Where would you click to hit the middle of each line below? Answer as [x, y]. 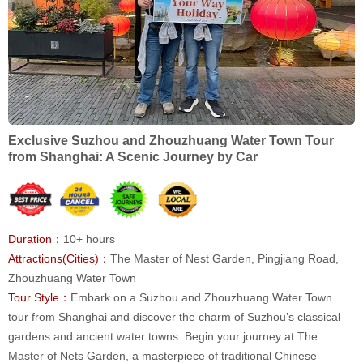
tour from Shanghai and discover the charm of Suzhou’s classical [174, 317]
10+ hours [89, 239]
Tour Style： [39, 298]
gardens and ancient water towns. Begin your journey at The [163, 337]
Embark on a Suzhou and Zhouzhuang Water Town [201, 298]
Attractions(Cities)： [59, 259]
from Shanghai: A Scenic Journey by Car [133, 157]
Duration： [36, 239]
